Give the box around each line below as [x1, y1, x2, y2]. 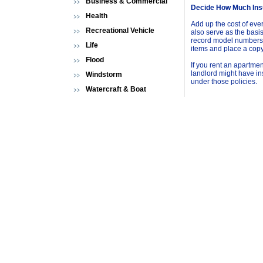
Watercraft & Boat [86, 85, 146, 93]
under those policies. [191, 77, 257, 86]
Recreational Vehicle [86, 26, 154, 35]
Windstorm [86, 70, 122, 79]
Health [86, 12, 107, 20]
